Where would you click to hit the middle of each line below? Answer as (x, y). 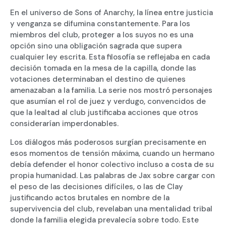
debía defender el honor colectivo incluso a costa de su (112, 164)
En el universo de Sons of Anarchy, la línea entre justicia (111, 13)
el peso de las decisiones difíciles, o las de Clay (97, 186)
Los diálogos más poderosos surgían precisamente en (108, 142)
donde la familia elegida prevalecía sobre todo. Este (104, 220)
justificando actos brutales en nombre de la (90, 197)
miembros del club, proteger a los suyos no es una (102, 35)
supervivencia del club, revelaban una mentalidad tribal (111, 209)
